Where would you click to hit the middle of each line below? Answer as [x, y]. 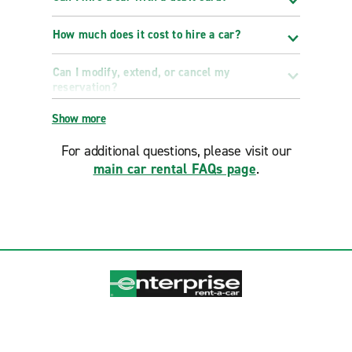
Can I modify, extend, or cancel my [141, 72]
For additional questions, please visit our [176, 151]
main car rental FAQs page [174, 169]
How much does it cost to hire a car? [146, 35]
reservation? [84, 87]
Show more [79, 119]
